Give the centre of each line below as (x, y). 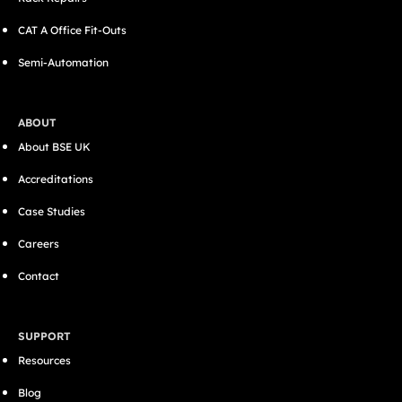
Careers (39, 244)
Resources (44, 360)
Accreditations (56, 179)
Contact (39, 276)
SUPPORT (44, 336)
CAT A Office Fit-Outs (72, 30)
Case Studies (52, 211)
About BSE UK (54, 147)
